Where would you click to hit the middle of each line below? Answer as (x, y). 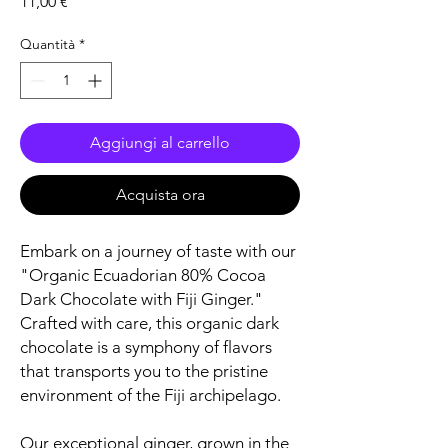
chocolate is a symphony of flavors (146, 347)
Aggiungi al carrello (160, 143)
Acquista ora (160, 195)
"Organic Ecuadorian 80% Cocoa (143, 275)
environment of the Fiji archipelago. (150, 395)
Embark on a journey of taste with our (158, 251)
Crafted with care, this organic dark (149, 323)
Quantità (47, 44)
